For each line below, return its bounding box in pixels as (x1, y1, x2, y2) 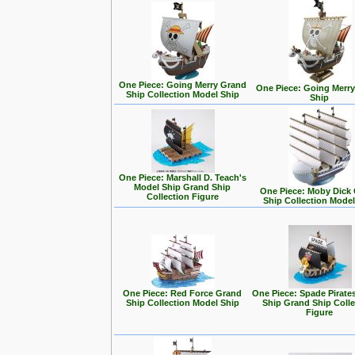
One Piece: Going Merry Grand (119, 80, 246, 90)
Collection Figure (147, 192, 219, 201)
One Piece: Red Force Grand (123, 288, 242, 298)
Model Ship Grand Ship (134, 182, 231, 192)
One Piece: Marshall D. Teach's (119, 173, 246, 182)
